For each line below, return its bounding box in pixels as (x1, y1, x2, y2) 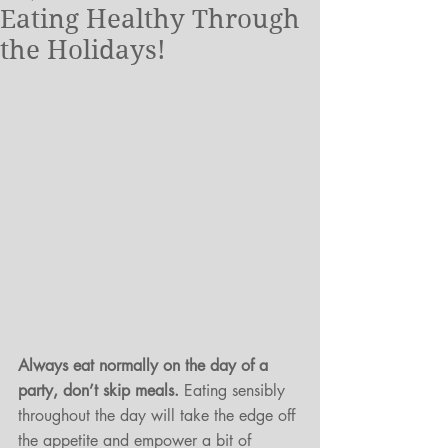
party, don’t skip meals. (18, 380, 179, 402)
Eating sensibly (179, 380, 290, 402)
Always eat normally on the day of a (18, 355, 273, 377)
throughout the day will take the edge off (18, 405, 300, 427)
